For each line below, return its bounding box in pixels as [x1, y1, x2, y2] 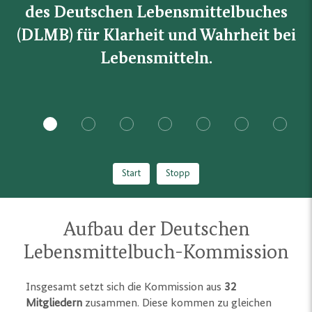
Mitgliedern [26, 297, 83, 309]
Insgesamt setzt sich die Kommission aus [26, 281, 225, 293]
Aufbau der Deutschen [63, 220, 249, 240]
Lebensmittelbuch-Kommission [24, 243, 288, 263]
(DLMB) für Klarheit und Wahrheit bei [16, 27, 296, 44]
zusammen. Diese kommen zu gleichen [82, 297, 272, 309]
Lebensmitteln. [100, 50, 212, 67]
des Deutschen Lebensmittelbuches [24, 4, 288, 21]
